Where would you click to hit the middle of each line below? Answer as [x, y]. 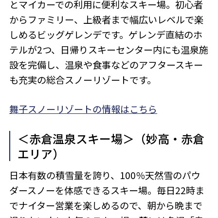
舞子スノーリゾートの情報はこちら [83, 109]
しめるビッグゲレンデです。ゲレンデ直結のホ [106, 35]
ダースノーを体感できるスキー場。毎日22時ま [107, 191]
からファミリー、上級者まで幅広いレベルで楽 [107, 20]
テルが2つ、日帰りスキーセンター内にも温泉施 [109, 50]
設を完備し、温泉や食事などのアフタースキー [106, 65]
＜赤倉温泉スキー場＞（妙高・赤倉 [111, 138]
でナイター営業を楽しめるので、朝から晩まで [106, 206]
